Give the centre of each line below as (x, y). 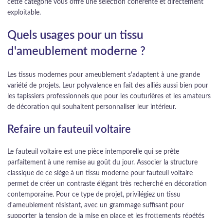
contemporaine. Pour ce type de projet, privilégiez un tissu (94, 195)
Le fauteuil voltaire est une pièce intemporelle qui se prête (93, 152)
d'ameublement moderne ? (76, 52)
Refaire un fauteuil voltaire (69, 129)
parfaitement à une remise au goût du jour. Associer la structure (102, 163)
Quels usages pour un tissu (75, 36)
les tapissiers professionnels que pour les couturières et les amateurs (109, 96)
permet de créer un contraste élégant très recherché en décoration (107, 184)
